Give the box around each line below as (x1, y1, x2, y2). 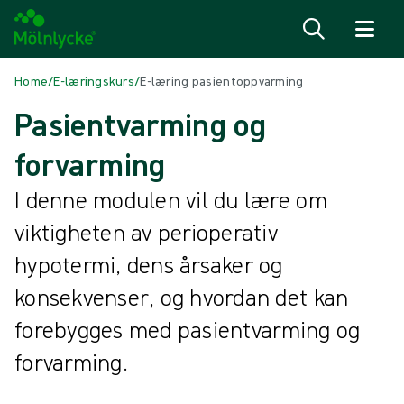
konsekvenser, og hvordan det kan (14, 281, 349, 312)
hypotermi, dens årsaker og (14, 249, 283, 280)
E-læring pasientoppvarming (140, 72, 304, 89)
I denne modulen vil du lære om (14, 184, 327, 215)
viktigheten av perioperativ (14, 216, 279, 247)
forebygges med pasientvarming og (14, 314, 361, 344)
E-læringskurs (53, 72, 135, 89)
